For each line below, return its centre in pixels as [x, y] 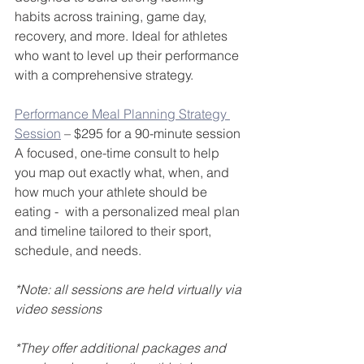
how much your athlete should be [113, 192]
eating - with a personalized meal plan [129, 212]
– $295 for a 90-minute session [151, 134]
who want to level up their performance [128, 56]
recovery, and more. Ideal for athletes [123, 36]
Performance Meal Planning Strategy [122, 114]
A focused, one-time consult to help [119, 153]
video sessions [58, 309]
